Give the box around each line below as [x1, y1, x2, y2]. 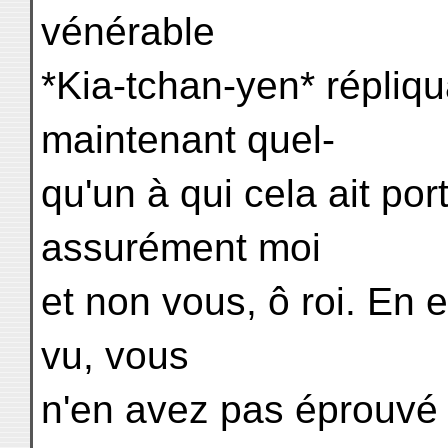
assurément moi [41, 226, 321, 269]
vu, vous [41, 334, 189, 377]
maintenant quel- [41, 118, 335, 161]
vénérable [41, 10, 215, 53]
